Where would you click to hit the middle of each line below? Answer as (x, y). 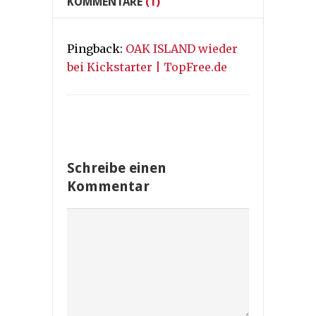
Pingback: (96, 48)
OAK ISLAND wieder (182, 48)
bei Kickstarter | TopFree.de (147, 67)
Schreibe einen (117, 168)
